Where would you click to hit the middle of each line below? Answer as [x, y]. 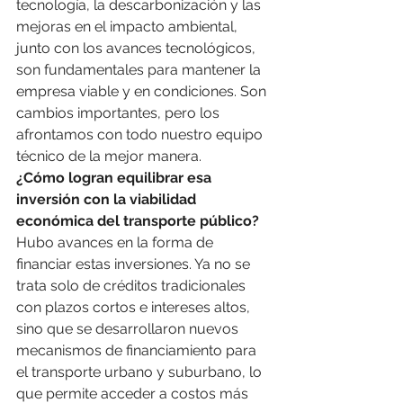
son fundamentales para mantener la [140, 70]
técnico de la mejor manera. [109, 157]
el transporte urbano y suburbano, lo [141, 372]
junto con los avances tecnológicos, [138, 49]
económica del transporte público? [138, 221]
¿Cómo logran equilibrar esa [116, 178]
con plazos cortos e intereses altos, [135, 308]
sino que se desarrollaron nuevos [129, 329]
